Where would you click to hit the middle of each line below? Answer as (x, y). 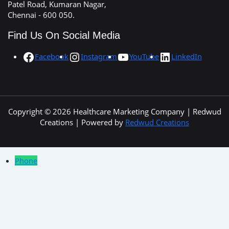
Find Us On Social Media (64, 36)
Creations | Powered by (83, 122)
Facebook (52, 56)
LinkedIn (187, 56)
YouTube (144, 56)
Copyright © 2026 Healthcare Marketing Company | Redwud (114, 111)
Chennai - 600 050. (41, 15)
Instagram (99, 56)
